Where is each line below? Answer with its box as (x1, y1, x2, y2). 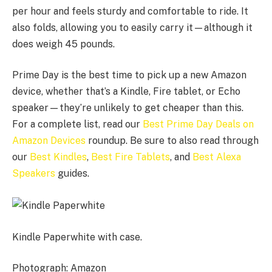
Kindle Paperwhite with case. (12, 231, 142, 243)
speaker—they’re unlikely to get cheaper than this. (12, 102, 243, 114)
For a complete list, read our (12, 118, 143, 131)
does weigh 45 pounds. (12, 38, 115, 50)
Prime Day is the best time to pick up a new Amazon (12, 69, 246, 81)
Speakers (12, 168, 55, 180)
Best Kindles (30, 151, 87, 163)
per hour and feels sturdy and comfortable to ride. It (12, 5, 248, 17)
